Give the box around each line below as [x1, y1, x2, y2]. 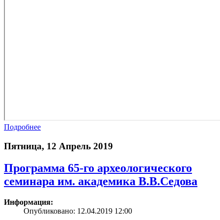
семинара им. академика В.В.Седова [4, 174, 197, 188]
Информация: [4, 197, 53, 206]
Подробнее [4, 123, 41, 132]
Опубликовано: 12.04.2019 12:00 [24, 206, 132, 215]
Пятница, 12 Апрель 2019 [4, 141, 113, 152]
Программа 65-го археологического [4, 161, 192, 174]
